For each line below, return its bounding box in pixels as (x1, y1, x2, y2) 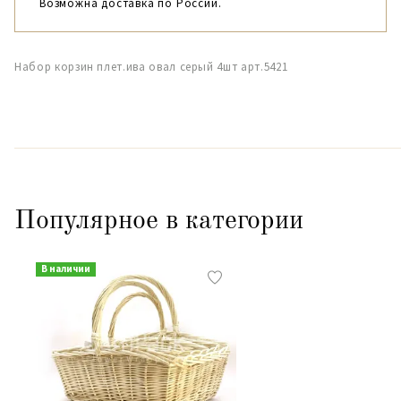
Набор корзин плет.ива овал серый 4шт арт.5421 (14, 59, 288, 74)
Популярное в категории (14, 208, 303, 235)
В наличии (40, 262, 90, 275)
